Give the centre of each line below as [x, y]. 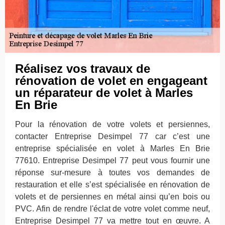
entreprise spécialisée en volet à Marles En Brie [113, 148]
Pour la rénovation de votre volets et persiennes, [113, 124]
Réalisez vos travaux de [83, 69]
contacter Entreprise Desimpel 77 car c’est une [113, 136]
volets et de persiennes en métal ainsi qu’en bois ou [113, 197]
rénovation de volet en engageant [111, 81]
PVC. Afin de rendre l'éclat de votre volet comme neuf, [113, 209]
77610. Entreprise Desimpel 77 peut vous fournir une [113, 160]
